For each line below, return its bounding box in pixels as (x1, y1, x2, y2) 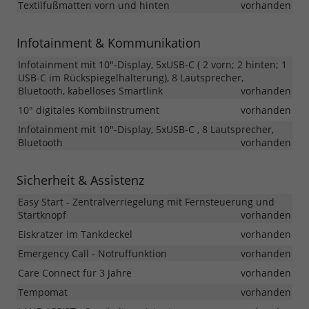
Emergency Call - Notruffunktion (18, 247, 167, 261)
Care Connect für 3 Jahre (18, 266, 132, 280)
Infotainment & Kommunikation (17, 34, 201, 52)
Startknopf (18, 208, 66, 222)
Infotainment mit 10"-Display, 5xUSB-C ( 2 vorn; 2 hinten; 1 (18, 58, 287, 72)
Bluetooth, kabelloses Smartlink (18, 84, 163, 98)
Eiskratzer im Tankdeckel (18, 228, 132, 241)
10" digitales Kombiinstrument (18, 103, 159, 117)
